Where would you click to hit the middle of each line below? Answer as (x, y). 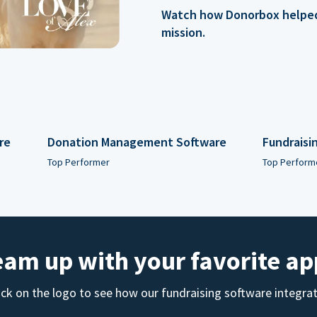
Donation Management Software (137, 142)
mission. (183, 33)
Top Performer (78, 162)
